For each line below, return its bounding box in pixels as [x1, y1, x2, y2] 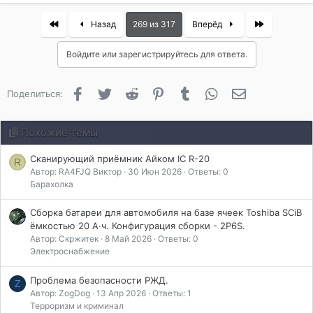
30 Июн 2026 [128, 166, 182, 177]
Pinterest [166, 87, 207, 98]
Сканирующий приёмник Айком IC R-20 [30, 152, 210, 164]
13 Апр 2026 [96, 288, 146, 299]
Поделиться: [7, 88, 63, 99]
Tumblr [194, 87, 224, 98]
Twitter [113, 87, 145, 98]
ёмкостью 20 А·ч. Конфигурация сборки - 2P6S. [30, 220, 245, 232]
